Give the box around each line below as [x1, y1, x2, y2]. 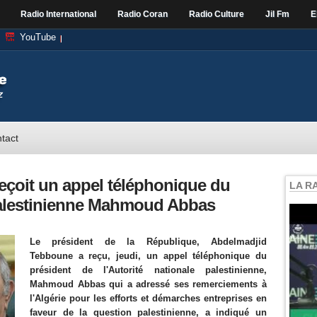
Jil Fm [265, 9, 289, 19]
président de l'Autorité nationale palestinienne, [30, 265, 267, 275]
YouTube [20, 32, 56, 42]
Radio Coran [117, 9, 168, 19]
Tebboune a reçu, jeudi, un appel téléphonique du [30, 250, 267, 261]
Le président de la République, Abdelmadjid [30, 236, 267, 247]
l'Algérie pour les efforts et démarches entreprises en [30, 293, 267, 304]
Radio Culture [189, 9, 244, 19]
